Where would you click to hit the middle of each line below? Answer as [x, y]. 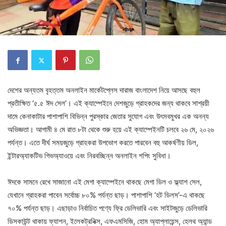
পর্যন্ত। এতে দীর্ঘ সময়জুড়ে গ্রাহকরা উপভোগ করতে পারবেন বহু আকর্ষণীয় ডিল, [103, 143]
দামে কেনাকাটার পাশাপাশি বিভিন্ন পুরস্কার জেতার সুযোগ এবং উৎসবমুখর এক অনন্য [108, 116]
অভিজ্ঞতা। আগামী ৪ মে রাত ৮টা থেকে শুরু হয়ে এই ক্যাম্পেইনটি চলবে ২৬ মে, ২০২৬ [111, 129]
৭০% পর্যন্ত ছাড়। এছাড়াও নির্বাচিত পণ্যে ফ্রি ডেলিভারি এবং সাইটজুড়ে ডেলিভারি [107, 208]
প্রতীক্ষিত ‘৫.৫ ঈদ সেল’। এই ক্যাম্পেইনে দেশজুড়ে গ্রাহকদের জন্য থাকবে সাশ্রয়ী [108, 103]
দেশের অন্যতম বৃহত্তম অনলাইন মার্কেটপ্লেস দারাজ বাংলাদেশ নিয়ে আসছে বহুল [104, 90]
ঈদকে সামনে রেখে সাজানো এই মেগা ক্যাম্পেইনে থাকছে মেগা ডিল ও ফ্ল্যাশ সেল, [105, 182]
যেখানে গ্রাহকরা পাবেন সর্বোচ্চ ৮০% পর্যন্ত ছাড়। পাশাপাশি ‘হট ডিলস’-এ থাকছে [106, 195]
